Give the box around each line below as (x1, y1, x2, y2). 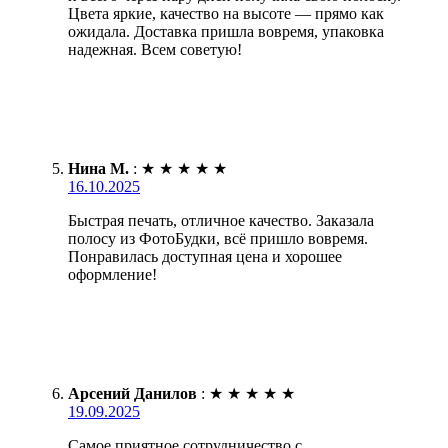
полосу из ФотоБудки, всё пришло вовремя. (68, 230, 368, 248)
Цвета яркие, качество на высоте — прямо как (68, 5, 384, 23)
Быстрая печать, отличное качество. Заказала (68, 212, 374, 230)
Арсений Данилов (68, 385, 197, 403)
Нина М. (68, 160, 129, 178)
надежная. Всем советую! (68, 41, 242, 59)
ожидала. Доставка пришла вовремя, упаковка (68, 23, 384, 41)
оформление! (68, 266, 157, 284)
